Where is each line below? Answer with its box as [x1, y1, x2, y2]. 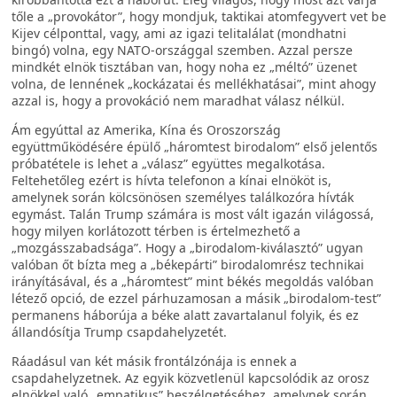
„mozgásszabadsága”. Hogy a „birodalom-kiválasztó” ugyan [12, 239, 363, 256]
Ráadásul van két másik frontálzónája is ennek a [12, 353, 297, 370]
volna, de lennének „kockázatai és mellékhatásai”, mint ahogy [12, 75, 376, 92]
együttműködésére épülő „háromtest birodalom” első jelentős [12, 138, 378, 155]
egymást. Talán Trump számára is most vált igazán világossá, [12, 206, 374, 222]
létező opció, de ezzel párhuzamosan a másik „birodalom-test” [12, 290, 381, 307]
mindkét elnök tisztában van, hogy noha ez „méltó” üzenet [12, 58, 357, 75]
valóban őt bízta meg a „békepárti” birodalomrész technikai [12, 256, 364, 273]
